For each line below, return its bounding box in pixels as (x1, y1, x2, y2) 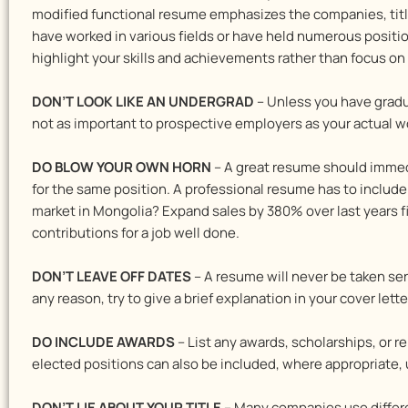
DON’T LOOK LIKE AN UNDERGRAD (32, 92, 254, 111)
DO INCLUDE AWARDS (32, 332, 178, 352)
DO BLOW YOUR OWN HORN (32, 158, 211, 177)
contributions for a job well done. (32, 223, 240, 242)
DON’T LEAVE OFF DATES (32, 267, 194, 286)
